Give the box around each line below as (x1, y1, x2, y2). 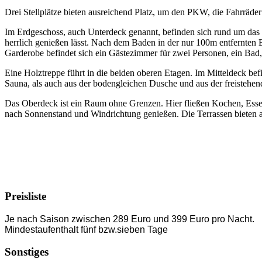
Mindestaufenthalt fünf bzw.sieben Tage (5, 224, 168, 235)
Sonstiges (5, 246, 49, 258)
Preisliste (5, 189, 46, 202)
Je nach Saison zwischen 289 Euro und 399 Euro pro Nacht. (5, 213, 254, 224)
